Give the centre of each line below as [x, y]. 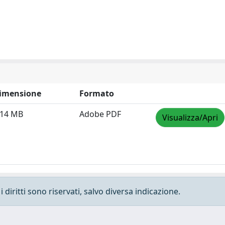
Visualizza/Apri [190, 118]
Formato [97, 93]
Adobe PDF [100, 114]
